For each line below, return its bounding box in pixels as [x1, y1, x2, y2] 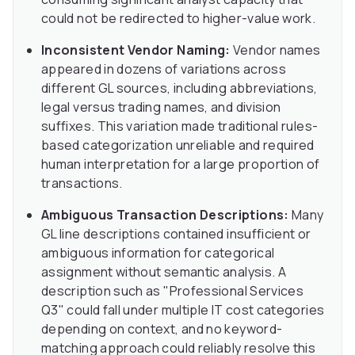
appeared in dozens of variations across [41, 60, 287, 78]
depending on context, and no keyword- [41, 320, 283, 338]
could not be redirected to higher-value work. [41, 10, 316, 28]
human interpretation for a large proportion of [41, 155, 320, 174]
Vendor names [230, 41, 321, 59]
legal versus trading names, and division [41, 98, 281, 116]
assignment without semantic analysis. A [41, 263, 287, 281]
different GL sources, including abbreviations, [41, 79, 318, 97]
